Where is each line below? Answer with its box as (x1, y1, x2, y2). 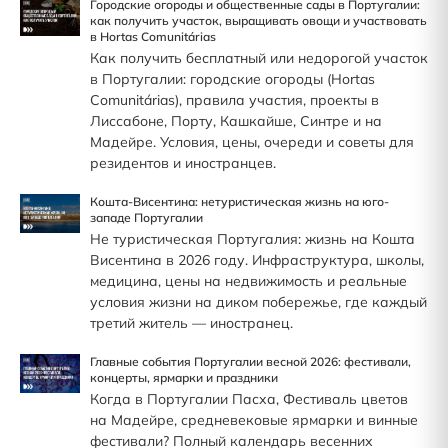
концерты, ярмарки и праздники (90, 369, 278, 385)
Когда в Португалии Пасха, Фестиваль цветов (90, 389, 408, 408)
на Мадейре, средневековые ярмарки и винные (90, 410, 418, 429)
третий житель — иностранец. (90, 313, 293, 332)
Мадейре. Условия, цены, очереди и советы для (90, 132, 414, 151)
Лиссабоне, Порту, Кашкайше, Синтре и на (90, 111, 382, 130)
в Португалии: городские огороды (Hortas (90, 69, 375, 88)
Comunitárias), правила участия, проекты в (90, 90, 379, 109)
